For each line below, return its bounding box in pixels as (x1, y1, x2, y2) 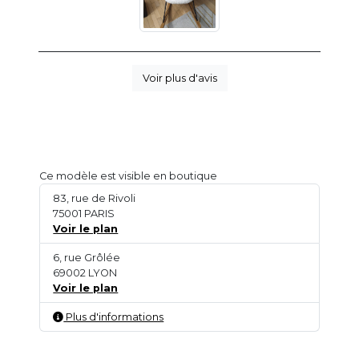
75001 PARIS (53, 207, 115, 220)
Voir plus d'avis (142, 71, 217, 84)
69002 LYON (53, 266, 118, 279)
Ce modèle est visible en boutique (39, 169, 218, 182)
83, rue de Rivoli (53, 192, 136, 204)
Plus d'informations (63, 310, 164, 323)
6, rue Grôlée (53, 251, 121, 264)
